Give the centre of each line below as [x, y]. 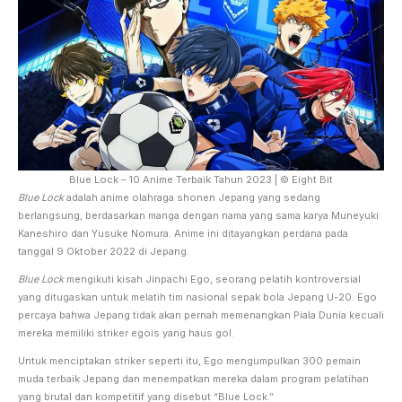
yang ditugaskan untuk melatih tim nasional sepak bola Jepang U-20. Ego [197, 297]
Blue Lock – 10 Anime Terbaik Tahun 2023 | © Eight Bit [201, 179]
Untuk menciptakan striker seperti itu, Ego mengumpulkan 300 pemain [189, 360]
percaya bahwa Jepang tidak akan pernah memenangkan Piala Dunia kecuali [201, 315]
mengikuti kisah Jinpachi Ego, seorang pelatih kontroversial [212, 279]
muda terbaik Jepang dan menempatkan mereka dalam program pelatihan [193, 378]
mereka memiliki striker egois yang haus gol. [126, 332]
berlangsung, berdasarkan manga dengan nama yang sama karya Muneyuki [198, 215]
